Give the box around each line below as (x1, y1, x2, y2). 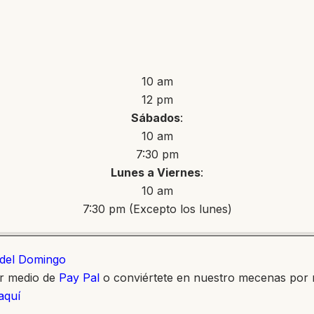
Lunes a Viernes (111, 165, 200, 179)
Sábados (131, 111, 180, 125)
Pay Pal (59, 271, 100, 285)
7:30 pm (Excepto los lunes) (82, 202, 232, 216)
